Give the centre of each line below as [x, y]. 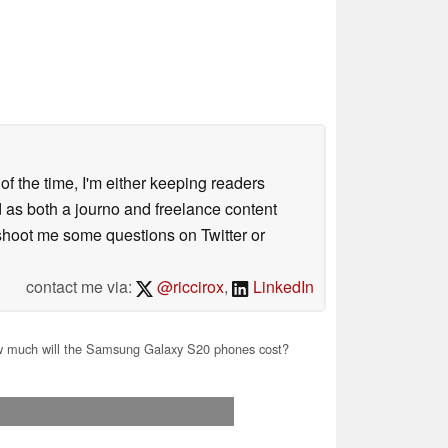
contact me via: [80, 286]
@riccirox [189, 286]
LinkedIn [281, 286]
